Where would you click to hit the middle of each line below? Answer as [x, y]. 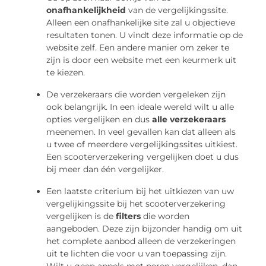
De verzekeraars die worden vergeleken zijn [136, 94]
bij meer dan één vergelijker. [105, 169]
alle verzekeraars [189, 119]
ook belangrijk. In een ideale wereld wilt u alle [140, 107]
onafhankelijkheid [86, 10]
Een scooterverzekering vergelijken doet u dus [143, 156]
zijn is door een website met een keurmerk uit [142, 60]
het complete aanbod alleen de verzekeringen [141, 241]
